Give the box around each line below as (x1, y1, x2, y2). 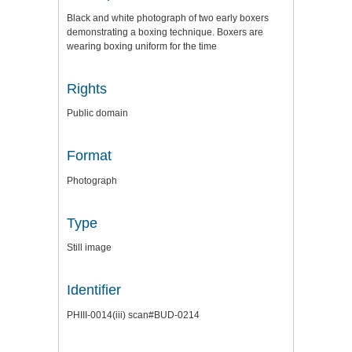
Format (67, 148, 112, 164)
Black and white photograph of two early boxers (67, 12, 269, 24)
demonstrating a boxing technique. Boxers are (67, 26, 263, 38)
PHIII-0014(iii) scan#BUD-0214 (67, 309, 200, 321)
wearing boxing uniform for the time (67, 40, 217, 52)
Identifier (67, 282, 121, 299)
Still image (67, 242, 112, 254)
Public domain (67, 108, 128, 119)
